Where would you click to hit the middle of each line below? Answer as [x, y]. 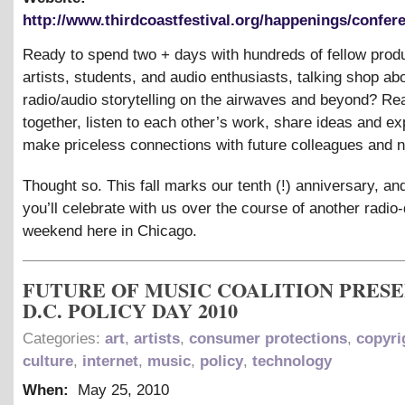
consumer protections [268, 338]
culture [48, 361]
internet [110, 361]
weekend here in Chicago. [110, 231]
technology [292, 361]
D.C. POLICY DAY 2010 [130, 310]
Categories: [64, 338]
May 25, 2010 [123, 390]
